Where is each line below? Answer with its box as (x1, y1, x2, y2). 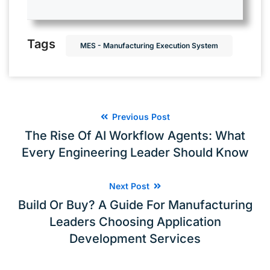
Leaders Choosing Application (49, 214, 221, 229)
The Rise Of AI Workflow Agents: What (25, 128, 245, 143)
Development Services (69, 231, 201, 246)
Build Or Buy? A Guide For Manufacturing (17, 197, 253, 212)
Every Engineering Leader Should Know (21, 145, 249, 160)
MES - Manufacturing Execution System (80, 40, 218, 50)
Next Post (109, 180, 152, 191)
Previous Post (109, 111, 170, 122)
